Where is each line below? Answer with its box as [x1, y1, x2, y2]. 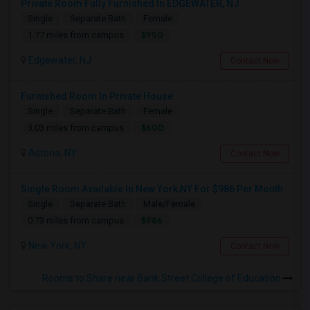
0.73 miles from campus [28, 215, 124, 226]
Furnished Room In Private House [21, 91, 173, 102]
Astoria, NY [26, 147, 77, 158]
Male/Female [143, 199, 195, 209]
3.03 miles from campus [28, 122, 124, 133]
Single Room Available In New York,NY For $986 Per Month [21, 183, 283, 194]
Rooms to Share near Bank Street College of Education [42, 273, 283, 284]
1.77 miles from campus [28, 30, 124, 40]
